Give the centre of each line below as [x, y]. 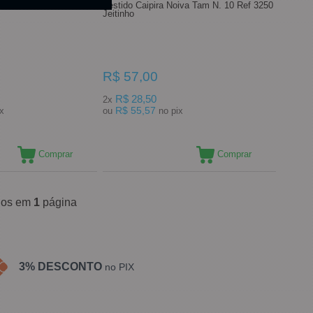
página [58, 202]
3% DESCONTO [60, 266]
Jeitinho [118, 13]
